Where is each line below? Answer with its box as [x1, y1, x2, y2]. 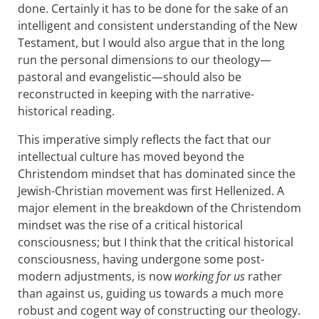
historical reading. [18, 103, 115, 119]
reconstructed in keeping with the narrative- [18, 86, 254, 102]
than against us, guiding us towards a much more [18, 286, 283, 301]
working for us [174, 268, 245, 284]
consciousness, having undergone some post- [18, 251, 264, 267]
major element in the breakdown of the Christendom [18, 200, 301, 216]
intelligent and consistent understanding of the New [18, 18, 297, 33]
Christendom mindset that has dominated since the [18, 166, 296, 182]
